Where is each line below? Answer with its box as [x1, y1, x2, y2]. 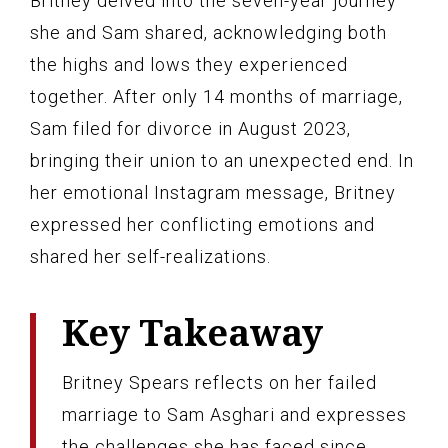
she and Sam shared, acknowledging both [30, 21, 387, 43]
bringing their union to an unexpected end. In [30, 149, 414, 171]
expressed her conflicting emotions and [30, 213, 375, 235]
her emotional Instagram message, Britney [30, 181, 396, 203]
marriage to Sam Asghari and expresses [62, 403, 407, 425]
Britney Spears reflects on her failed [62, 371, 377, 393]
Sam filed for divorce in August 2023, [30, 117, 351, 139]
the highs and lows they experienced [30, 53, 348, 75]
